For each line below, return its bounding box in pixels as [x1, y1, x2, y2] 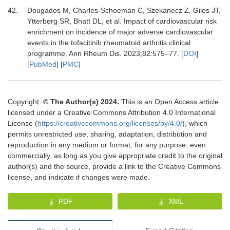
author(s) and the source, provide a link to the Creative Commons [8, 162, 221, 171]
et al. [105, 17, 124, 26]
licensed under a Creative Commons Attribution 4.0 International [8, 108, 216, 117]
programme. [27, 49, 67, 58]
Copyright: [8, 98, 43, 106]
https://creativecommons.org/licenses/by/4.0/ [37, 119, 182, 128]
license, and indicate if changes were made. [8, 173, 150, 182]
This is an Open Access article [119, 98, 219, 106]
